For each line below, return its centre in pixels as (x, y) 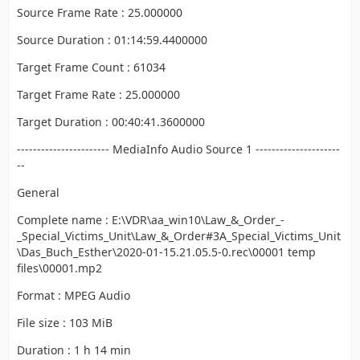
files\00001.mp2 (59, 268)
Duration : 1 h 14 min (74, 350)
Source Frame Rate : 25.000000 (100, 12)
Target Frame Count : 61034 (91, 67)
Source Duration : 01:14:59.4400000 (112, 40)
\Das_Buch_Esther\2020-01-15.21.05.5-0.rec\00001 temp (166, 252)
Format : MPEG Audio (74, 295)
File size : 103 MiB (65, 323)
